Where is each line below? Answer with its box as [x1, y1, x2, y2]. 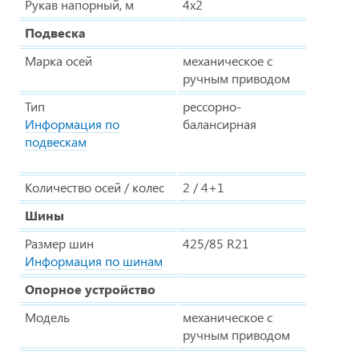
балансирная [183, 115, 256, 133]
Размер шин [25, 235, 94, 252]
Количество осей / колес [25, 179, 164, 196]
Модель [25, 309, 70, 326]
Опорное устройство [25, 280, 155, 298]
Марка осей [25, 52, 92, 70]
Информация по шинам [25, 252, 163, 270]
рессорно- [183, 98, 241, 115]
